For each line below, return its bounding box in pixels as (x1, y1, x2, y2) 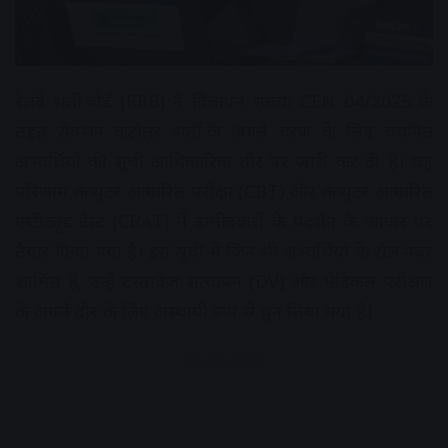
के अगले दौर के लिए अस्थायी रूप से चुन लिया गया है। (15, 299, 373, 324)
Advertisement (183, 352, 265, 368)
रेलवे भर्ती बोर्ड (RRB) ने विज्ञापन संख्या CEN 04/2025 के (15, 89, 433, 114)
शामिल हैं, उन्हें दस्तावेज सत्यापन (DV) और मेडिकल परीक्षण (15, 269, 433, 294)
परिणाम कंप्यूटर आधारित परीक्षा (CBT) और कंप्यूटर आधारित (15, 179, 433, 204)
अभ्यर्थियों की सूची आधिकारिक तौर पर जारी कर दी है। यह (15, 149, 433, 174)
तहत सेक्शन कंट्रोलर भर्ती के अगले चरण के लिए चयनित (15, 119, 433, 144)
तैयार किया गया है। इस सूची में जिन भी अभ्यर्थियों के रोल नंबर (15, 239, 433, 264)
